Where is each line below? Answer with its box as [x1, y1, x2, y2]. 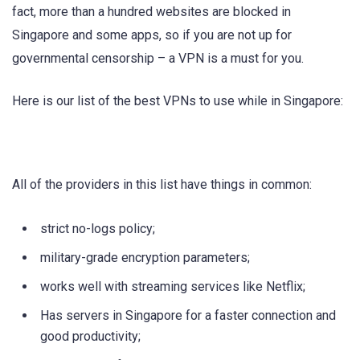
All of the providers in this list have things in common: [12, 176, 312, 192]
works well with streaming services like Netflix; [40, 279, 305, 295]
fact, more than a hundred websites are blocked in [12, 4, 291, 20]
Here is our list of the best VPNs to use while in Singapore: [12, 92, 343, 108]
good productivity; [40, 329, 141, 345]
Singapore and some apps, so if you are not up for [12, 27, 292, 43]
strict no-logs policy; [40, 221, 155, 237]
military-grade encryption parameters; [40, 250, 250, 266]
